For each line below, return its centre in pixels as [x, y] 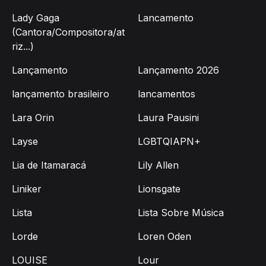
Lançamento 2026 [178, 70]
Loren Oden [164, 237]
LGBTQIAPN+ [169, 142]
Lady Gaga [36, 18]
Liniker [27, 189]
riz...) [23, 47]
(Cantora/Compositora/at [68, 32]
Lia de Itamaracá [49, 165]
